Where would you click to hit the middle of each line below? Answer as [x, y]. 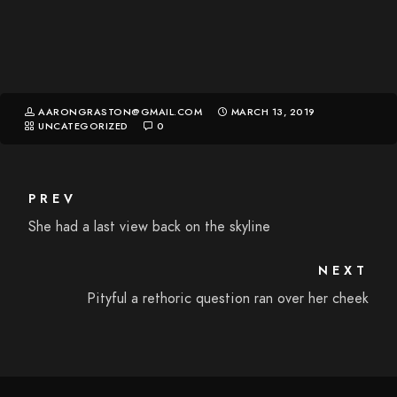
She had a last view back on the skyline [150, 227]
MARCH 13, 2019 [273, 112]
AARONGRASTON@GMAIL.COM [122, 112]
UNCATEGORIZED [83, 126]
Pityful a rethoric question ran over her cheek [227, 299]
